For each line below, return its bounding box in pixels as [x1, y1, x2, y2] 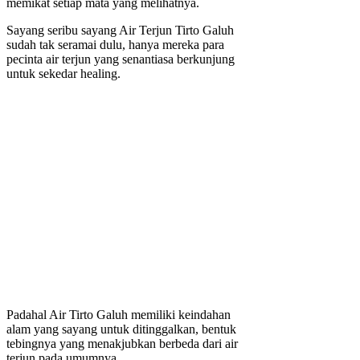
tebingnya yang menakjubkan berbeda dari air [6, 337, 238, 351]
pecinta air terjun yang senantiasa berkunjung [6, 52, 235, 67]
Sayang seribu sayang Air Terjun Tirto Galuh [6, 23, 234, 38]
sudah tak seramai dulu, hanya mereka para [6, 38, 224, 52]
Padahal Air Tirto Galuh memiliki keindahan [6, 308, 231, 322]
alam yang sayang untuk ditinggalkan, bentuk [6, 322, 236, 337]
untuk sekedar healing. [6, 67, 121, 81]
